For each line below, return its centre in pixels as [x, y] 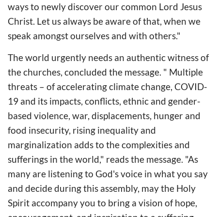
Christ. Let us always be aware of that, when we [104, 21]
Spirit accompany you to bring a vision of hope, [102, 202]
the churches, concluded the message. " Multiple [105, 72]
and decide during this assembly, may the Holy [102, 188]
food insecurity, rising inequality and [82, 130]
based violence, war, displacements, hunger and [104, 115]
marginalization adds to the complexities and [99, 144]
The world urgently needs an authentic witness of [108, 57]
